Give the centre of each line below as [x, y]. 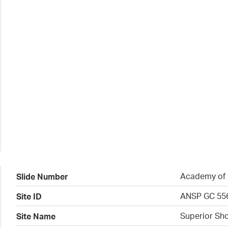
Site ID [29, 196]
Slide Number [42, 177]
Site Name [36, 216]
